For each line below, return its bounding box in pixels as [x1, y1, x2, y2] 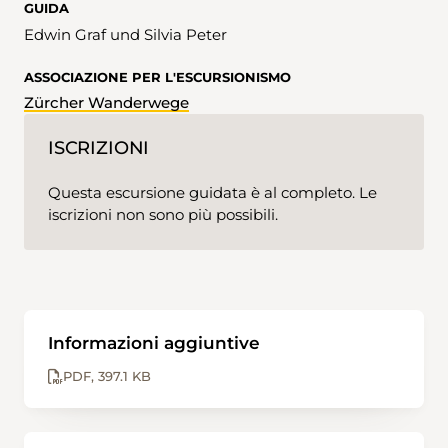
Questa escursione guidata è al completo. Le [48, 183, 377, 203]
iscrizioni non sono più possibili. [48, 205, 278, 225]
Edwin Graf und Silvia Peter [24, 24, 227, 44]
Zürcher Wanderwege [24, 93, 189, 113]
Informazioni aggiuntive [48, 333, 260, 354]
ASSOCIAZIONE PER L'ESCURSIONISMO [24, 68, 291, 85]
